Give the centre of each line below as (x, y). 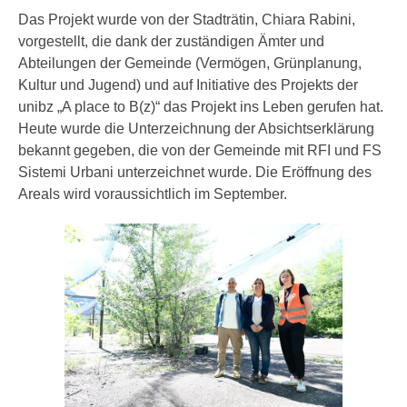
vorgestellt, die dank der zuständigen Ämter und (171, 42)
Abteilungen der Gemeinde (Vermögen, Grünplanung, (190, 64)
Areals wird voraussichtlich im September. (153, 194)
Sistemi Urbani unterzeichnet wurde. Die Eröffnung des (195, 173)
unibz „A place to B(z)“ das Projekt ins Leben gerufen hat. (201, 107)
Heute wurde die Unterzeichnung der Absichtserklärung (196, 129)
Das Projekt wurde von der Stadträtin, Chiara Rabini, (187, 20)
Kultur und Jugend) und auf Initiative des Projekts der (188, 85)
